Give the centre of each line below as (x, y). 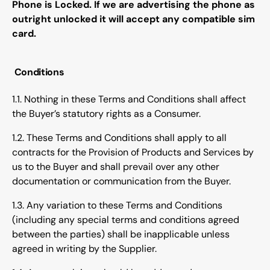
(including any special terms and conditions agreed (126, 220)
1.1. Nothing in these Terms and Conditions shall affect (129, 99)
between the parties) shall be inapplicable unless (121, 234)
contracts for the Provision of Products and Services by (133, 152)
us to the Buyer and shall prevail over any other (116, 167)
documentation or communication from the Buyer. (121, 181)
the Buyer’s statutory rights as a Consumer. (106, 114)
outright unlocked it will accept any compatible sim (133, 19)
